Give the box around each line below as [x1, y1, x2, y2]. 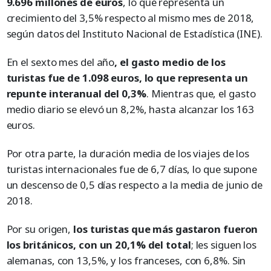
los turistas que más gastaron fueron [73, 222, 258, 237]
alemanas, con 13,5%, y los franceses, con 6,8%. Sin [6, 253, 246, 268]
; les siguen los [191, 238, 257, 252]
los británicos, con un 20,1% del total [6, 238, 191, 252]
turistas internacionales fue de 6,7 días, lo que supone [6, 162, 257, 177]
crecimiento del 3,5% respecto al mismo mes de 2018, [6, 11, 255, 25]
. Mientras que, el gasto [146, 87, 256, 101]
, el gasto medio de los [114, 55, 226, 70]
